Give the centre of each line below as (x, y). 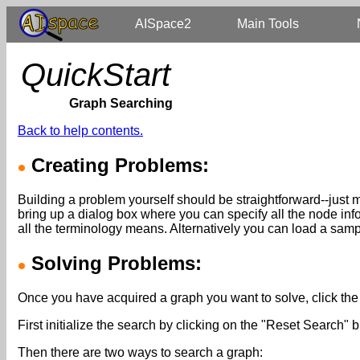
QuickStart (96, 75)
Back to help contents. (80, 131)
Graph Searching (121, 103)
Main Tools (268, 24)
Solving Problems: (114, 263)
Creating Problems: (117, 165)
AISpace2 (163, 24)
